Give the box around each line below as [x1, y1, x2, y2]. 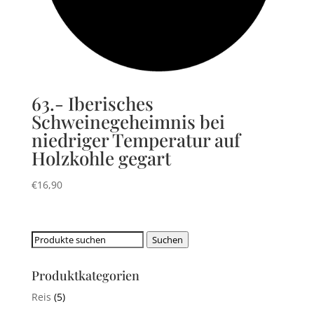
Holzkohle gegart [31, 145, 171, 170]
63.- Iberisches [31, 90, 153, 116]
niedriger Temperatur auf [31, 127, 240, 152]
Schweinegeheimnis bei [31, 109, 225, 134]
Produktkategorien [31, 266, 139, 284]
